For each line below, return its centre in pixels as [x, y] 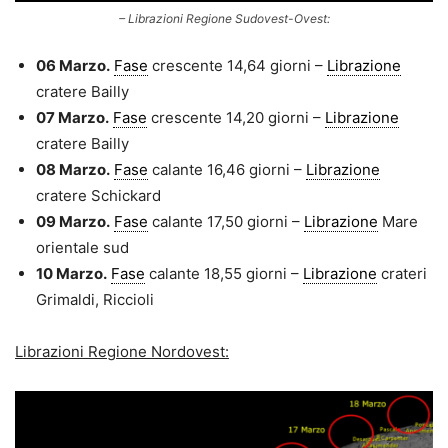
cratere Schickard [98, 196]
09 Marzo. [73, 222]
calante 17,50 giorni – [226, 222]
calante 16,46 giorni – [227, 170]
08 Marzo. [73, 170]
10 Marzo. [71, 274]
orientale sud [82, 248]
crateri [402, 274]
